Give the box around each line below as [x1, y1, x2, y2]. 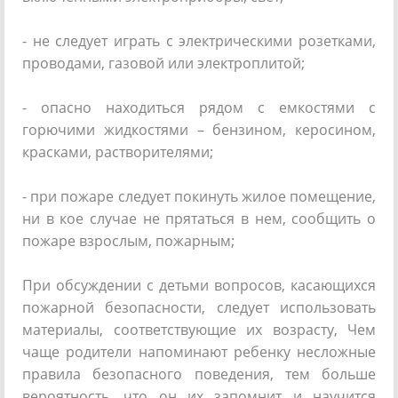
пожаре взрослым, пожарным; [22, 231, 235, 251]
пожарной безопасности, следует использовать [22, 298, 376, 317]
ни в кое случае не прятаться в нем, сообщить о [22, 209, 376, 228]
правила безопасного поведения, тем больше [22, 364, 376, 384]
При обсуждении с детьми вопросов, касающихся [22, 275, 376, 295]
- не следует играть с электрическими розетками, [22, 31, 376, 51]
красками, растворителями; [22, 142, 213, 162]
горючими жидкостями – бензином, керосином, [22, 120, 376, 139]
